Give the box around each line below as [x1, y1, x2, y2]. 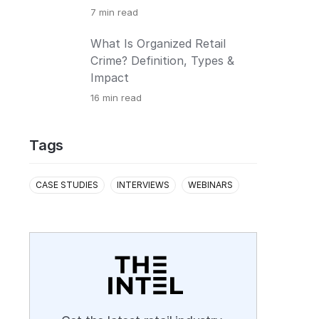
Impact [90, 70, 129, 85]
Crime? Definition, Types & [90, 53, 234, 68]
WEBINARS [188, 179, 233, 190]
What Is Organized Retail [90, 36, 226, 51]
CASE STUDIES [36, 179, 98, 190]
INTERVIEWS [117, 179, 169, 190]
